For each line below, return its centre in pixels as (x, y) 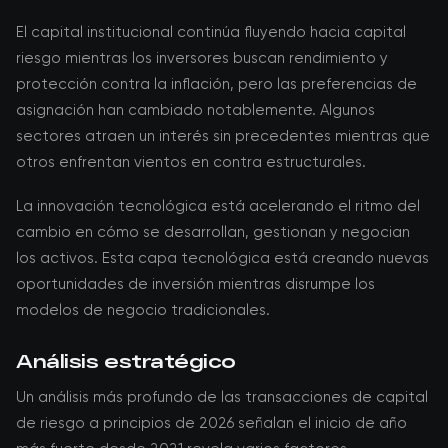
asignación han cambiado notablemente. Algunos (195, 110)
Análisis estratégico (126, 361)
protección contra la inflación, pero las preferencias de (216, 84)
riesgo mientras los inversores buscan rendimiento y (202, 58)
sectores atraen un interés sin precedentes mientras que (223, 136)
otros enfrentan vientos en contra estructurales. (191, 162)
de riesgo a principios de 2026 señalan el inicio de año (211, 423)
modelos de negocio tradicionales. (143, 310)
